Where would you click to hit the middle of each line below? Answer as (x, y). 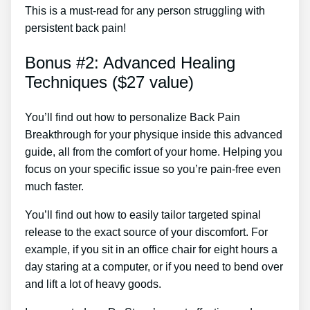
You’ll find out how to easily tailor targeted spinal (143, 215)
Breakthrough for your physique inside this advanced (154, 134)
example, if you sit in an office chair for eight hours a (151, 249)
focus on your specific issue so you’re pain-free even (153, 169)
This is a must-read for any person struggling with (145, 10)
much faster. (54, 186)
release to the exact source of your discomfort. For (146, 232)
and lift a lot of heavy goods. (93, 284)
